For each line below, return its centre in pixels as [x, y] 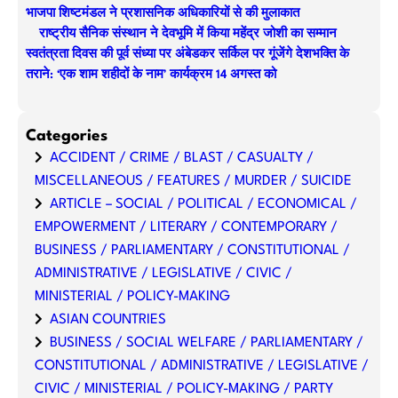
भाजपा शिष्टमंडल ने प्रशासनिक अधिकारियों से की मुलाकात [162, 14]
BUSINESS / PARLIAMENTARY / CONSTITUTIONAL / [192, 250]
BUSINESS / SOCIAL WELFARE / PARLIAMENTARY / [206, 342]
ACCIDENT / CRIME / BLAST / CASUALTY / [181, 158]
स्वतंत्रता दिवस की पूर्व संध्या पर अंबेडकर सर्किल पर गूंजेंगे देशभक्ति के [187, 55]
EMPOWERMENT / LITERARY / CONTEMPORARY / [186, 227]
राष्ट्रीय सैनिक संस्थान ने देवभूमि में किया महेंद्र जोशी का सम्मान [187, 35]
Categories [66, 135]
